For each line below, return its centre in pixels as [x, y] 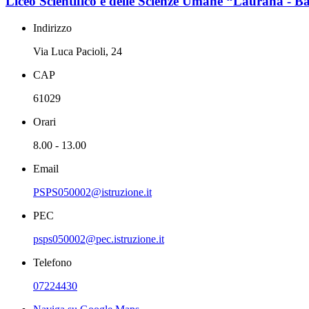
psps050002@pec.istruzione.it [99, 239]
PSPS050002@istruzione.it [92, 192]
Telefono [52, 262]
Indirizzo [52, 28]
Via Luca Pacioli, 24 [78, 51]
